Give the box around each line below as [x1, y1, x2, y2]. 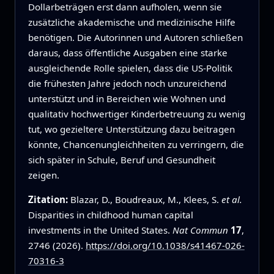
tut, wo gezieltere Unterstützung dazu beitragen [28, 123, 235, 136]
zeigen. [28, 169, 59, 182]
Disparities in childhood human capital [28, 209, 193, 221]
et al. [221, 193, 242, 206]
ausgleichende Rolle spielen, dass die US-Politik [28, 62, 232, 75]
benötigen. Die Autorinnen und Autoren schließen [28, 31, 243, 44]
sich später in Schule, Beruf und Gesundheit [28, 154, 215, 166]
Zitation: [28, 193, 70, 206]
